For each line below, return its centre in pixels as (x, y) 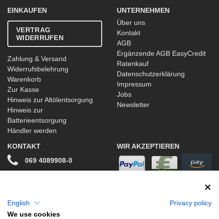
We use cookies (34, 214)
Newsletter (133, 105)
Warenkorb (24, 79)
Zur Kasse (23, 90)
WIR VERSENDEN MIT (152, 186)
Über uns (131, 23)
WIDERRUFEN (40, 38)
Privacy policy (191, 203)
